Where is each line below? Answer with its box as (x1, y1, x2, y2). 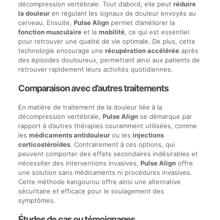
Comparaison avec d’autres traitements (18, 83, 168, 93)
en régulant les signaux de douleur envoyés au (49, 9, 196, 17)
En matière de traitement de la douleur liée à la (18, 103, 162, 111)
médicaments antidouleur (28, 131, 110, 139)
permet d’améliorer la (109, 19, 175, 27)
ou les (110, 131, 133, 139)
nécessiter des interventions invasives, (18, 159, 140, 167)
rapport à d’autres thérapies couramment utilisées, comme (18, 122, 197, 130)
